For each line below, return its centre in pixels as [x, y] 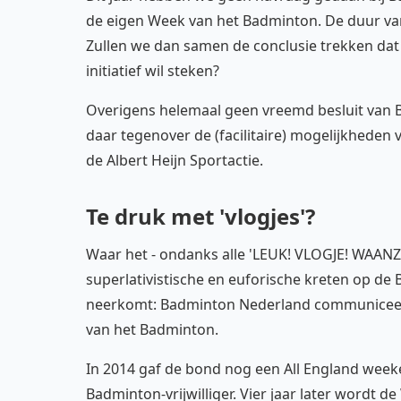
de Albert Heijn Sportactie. [175, 160]
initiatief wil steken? [153, 71]
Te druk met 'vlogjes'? [200, 216]
